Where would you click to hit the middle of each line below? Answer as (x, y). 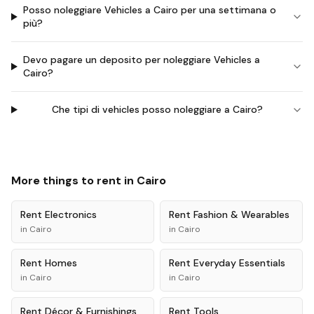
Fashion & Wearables (241, 214)
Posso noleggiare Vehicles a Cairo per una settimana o (149, 10)
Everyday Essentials (239, 263)
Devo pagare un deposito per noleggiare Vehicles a (141, 60)
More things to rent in (74, 180)
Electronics (71, 214)
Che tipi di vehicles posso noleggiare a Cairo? (157, 109)
